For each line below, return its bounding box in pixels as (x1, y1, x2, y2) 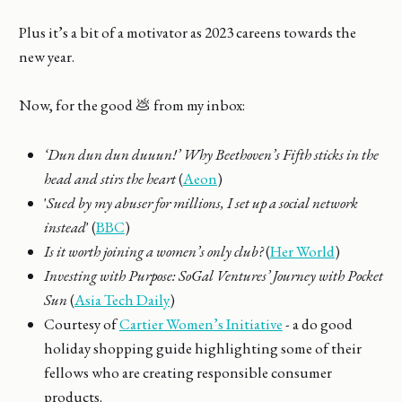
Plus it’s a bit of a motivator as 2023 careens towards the (18, 22, 356, 43)
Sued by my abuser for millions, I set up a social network (46, 192, 358, 213)
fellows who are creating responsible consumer (43, 362, 332, 382)
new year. (18, 47, 74, 67)
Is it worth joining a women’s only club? (43, 240, 263, 261)
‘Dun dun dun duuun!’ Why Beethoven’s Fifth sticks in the (43, 144, 379, 164)
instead (43, 216, 86, 237)
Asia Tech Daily (74, 289, 170, 310)
